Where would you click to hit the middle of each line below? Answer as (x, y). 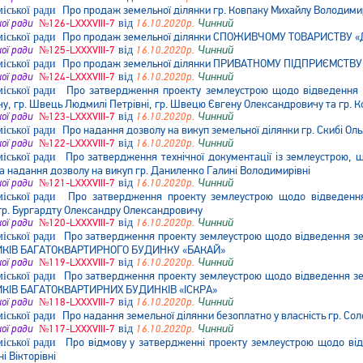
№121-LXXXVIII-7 (76, 183)
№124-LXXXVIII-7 (76, 77)
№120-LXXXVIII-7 (76, 223)
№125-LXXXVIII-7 (76, 50)
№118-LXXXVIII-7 (76, 302)
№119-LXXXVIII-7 (76, 263)
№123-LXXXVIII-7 (76, 117)
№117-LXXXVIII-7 (76, 329)
